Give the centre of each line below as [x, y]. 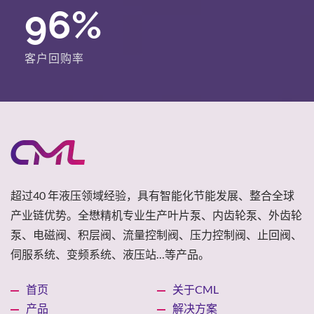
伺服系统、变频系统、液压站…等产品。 [110, 254]
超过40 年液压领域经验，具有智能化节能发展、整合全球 [152, 195]
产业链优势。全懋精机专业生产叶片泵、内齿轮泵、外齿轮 [156, 214]
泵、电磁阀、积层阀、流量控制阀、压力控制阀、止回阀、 [156, 234]
